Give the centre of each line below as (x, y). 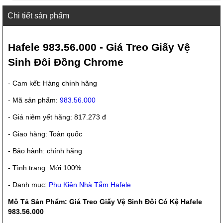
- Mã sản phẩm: (34, 100)
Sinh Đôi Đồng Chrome (66, 62)
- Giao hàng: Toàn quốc (45, 134)
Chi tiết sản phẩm (38, 16)
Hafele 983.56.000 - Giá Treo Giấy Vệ (99, 47)
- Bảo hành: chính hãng (45, 151)
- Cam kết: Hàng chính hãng (53, 83)
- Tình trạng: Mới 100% (45, 168)
